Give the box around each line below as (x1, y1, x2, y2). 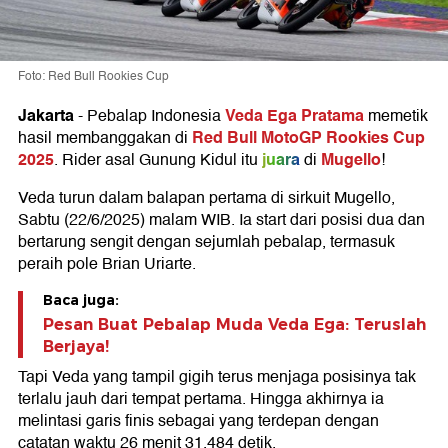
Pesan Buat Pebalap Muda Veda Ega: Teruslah (43, 315, 426, 335)
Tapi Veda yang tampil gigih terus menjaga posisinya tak (18, 364, 416, 391)
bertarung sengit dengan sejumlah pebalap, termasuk (18, 229, 395, 256)
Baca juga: (43, 291, 119, 310)
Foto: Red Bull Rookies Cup (18, 67, 169, 87)
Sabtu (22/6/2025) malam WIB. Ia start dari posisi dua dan (18, 207, 425, 234)
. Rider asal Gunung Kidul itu (54, 147, 258, 174)
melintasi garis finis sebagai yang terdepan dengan (18, 408, 379, 435)
